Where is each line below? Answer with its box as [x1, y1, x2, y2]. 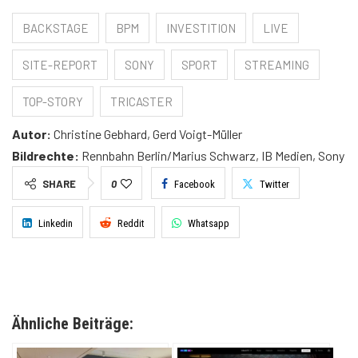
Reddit [117, 217, 145, 229]
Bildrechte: [12, 147, 79, 163]
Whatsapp [188, 217, 229, 229]
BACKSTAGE [22, 20, 89, 35]
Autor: [12, 125, 51, 141]
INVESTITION [166, 20, 236, 35]
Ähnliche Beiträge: [12, 313, 133, 333]
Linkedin [38, 217, 73, 229]
